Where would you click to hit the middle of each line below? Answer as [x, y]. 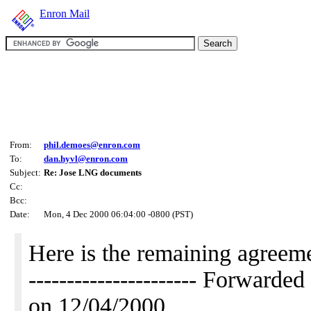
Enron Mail [65, 14]
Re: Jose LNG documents [93, 173]
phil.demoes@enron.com [92, 145]
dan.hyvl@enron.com [86, 159]
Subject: [25, 173]
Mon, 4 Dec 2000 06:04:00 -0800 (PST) [118, 214]
